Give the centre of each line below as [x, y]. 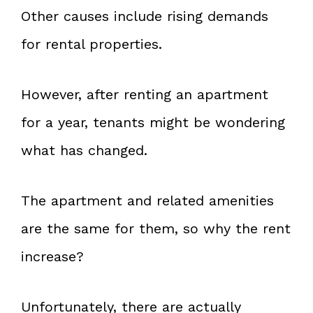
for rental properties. [92, 44]
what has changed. [84, 150]
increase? [52, 256]
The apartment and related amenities [147, 200]
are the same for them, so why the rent [156, 228]
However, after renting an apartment [145, 94]
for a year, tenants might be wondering [153, 122]
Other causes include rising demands [145, 16]
